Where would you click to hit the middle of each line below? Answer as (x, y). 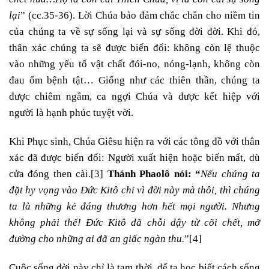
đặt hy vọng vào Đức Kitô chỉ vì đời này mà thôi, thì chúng (134, 190)
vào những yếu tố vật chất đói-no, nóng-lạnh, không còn (134, 64)
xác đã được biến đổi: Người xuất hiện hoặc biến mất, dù (134, 158)
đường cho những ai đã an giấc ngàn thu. (97, 239)
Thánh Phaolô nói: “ (154, 174)
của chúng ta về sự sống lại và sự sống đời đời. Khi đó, (134, 32)
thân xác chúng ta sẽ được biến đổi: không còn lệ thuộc (134, 48)
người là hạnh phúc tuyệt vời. (71, 113)
